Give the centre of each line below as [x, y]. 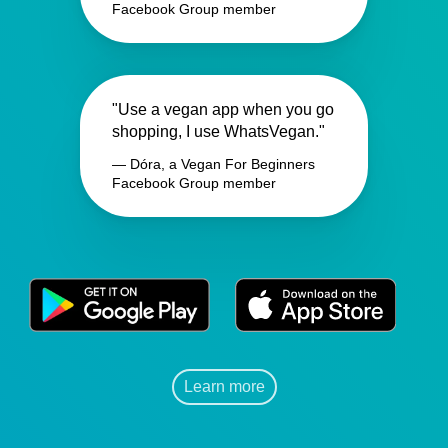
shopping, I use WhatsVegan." [218, 131]
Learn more [224, 386]
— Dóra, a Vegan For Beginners [213, 163]
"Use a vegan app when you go [223, 109]
